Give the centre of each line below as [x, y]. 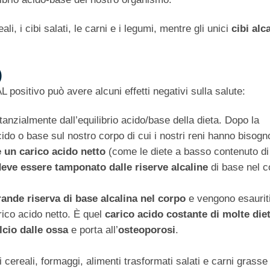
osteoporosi [147, 230]
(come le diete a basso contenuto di [187, 152]
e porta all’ [93, 230]
